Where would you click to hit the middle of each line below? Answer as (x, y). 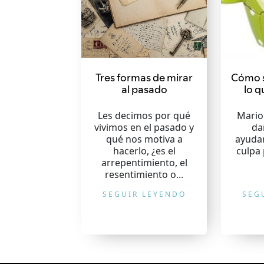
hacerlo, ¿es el (144, 151)
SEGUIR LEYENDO (144, 194)
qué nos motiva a (144, 139)
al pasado (144, 89)
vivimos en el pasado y (144, 127)
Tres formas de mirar (144, 77)
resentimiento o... (144, 174)
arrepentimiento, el (144, 163)
